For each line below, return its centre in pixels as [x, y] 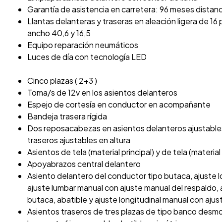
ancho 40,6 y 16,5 [59, 33]
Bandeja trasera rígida [67, 116]
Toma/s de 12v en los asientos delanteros [102, 92]
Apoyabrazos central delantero [84, 164]
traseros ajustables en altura [79, 140]
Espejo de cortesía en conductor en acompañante [119, 104]
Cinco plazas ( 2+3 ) [62, 80]
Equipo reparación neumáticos [83, 45]
